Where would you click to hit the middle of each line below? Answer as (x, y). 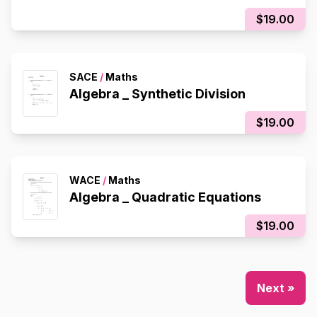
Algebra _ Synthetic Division (157, 94)
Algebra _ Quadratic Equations (165, 197)
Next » (276, 288)
